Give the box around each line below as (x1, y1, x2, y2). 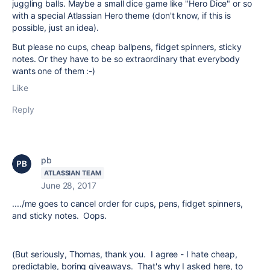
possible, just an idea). (12, 22, 101, 33)
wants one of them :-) (12, 66, 96, 76)
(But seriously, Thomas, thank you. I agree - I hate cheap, (12, 249, 238, 259)
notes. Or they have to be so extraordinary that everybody (12, 54, 240, 64)
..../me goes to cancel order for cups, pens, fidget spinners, (12, 198, 243, 209)
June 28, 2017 (41, 180, 96, 190)
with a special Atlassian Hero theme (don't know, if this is (12, 10, 231, 20)
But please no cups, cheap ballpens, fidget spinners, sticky (12, 42, 242, 52)
